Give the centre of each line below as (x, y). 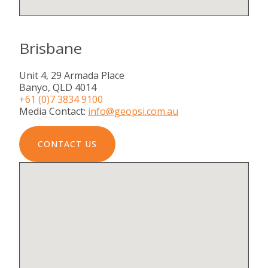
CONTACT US (67, 144)
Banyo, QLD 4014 (58, 87)
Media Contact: (54, 111)
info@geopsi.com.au (133, 111)
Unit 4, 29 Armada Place (72, 75)
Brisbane (51, 48)
